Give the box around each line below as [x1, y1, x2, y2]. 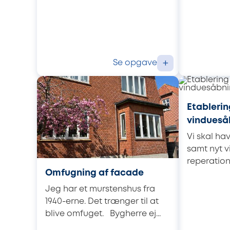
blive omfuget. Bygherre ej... [45, 209, 161, 218]
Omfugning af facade [45, 169, 144, 178]
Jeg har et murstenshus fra [45, 185, 155, 193]
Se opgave [113, 59, 157, 67]
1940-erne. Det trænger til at [45, 197, 159, 205]
